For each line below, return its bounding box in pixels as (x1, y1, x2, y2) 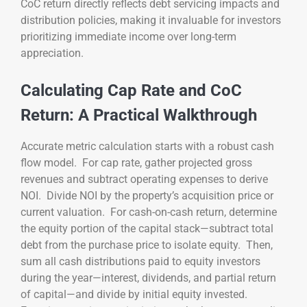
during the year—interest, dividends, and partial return (21, 271, 276, 285)
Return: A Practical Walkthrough (21, 106, 257, 125)
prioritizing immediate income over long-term (21, 30, 236, 44)
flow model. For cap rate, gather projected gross (21, 156, 252, 170)
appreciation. (21, 47, 84, 60)
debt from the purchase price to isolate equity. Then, (21, 238, 273, 252)
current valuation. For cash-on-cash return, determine (21, 206, 277, 219)
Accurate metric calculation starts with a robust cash (21, 140, 274, 153)
